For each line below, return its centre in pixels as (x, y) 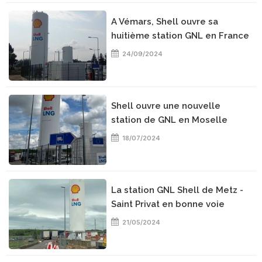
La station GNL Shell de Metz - (177, 190)
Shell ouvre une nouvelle (166, 106)
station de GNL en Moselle (170, 120)
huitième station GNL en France (180, 36)
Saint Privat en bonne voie (168, 204)
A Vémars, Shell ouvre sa (165, 22)
